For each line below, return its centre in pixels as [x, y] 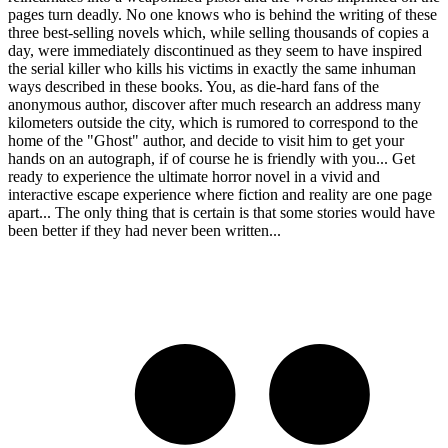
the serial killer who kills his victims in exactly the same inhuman [212, 68]
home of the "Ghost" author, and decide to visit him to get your [206, 140]
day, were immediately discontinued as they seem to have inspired [215, 50]
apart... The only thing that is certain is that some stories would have [221, 212]
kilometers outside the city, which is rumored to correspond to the [213, 122]
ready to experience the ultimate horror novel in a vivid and [194, 176]
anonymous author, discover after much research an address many [214, 104]
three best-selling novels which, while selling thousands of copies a [218, 32]
